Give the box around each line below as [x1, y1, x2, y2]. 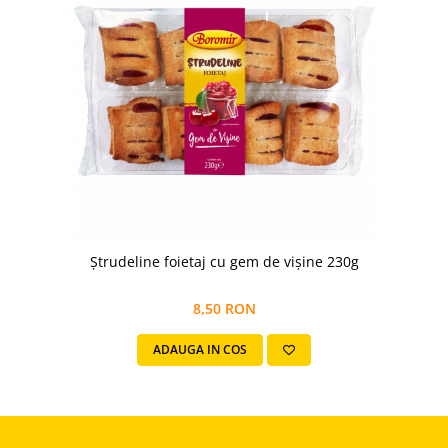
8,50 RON [192, 299, 256, 318]
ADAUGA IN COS [153, 341, 247, 358]
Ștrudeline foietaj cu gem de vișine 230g [89, 252, 359, 271]
